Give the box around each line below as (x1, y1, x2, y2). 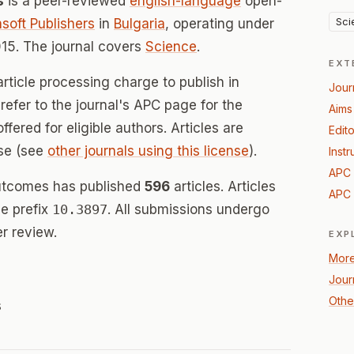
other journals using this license (47, 143, 249, 159)
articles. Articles (170, 179, 276, 194)
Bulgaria (114, 16, 165, 32)
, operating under (165, 16, 274, 32)
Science (145, 39, 197, 55)
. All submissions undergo (107, 201, 269, 217)
